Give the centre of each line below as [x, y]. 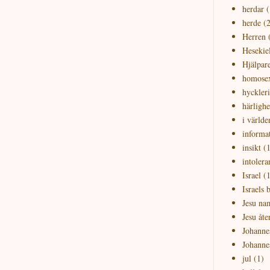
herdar [253, 8]
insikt [251, 147]
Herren [254, 36]
